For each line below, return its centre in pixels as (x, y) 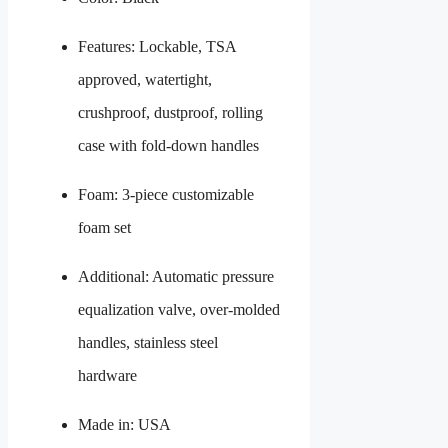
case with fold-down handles (168, 145)
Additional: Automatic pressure (176, 276)
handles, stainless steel (148, 342)
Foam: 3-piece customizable (166, 194)
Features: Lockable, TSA (157, 46)
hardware (107, 375)
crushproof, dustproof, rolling (170, 112)
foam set (104, 227)
